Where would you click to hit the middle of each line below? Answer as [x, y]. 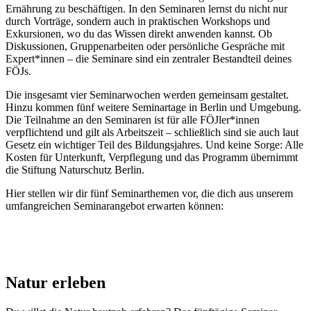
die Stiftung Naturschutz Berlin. [75, 169]
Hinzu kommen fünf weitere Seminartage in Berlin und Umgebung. [153, 107]
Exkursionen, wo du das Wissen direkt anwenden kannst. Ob [139, 33]
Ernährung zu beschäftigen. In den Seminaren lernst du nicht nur [146, 8]
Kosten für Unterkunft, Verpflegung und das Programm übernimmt [152, 157]
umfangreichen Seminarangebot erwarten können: [115, 205]
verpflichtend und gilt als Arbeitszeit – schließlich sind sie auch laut [152, 132]
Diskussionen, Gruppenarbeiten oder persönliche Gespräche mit [145, 46]
